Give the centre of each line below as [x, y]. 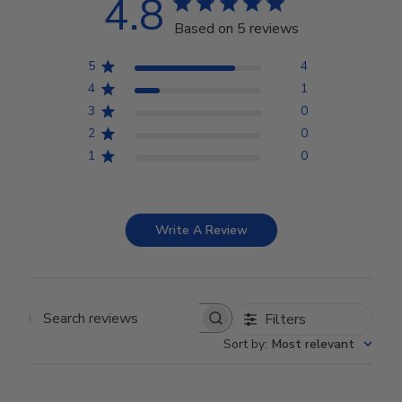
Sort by [244, 344]
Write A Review [201, 230]
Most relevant [313, 344]
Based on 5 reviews [236, 29]
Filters [285, 319]
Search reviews [177, 327]
